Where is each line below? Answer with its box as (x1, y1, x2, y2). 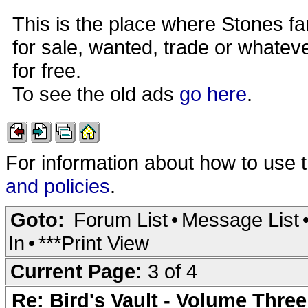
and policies (5, 175, 110, 197)
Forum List (74, 208, 168, 231)
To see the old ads (12, 82, 179, 105)
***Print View (38, 232, 149, 254)
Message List (181, 208, 299, 231)
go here (179, 82, 247, 105)
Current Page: (10, 260, 148, 283)
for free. (12, 59, 81, 82)
